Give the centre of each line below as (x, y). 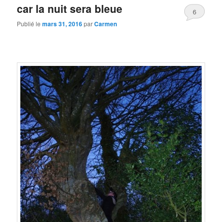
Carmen (106, 24)
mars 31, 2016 (62, 24)
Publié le (30, 24)
